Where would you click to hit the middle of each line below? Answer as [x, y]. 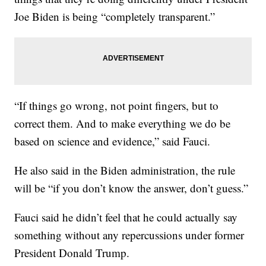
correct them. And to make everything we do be [123, 123]
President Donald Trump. [72, 253]
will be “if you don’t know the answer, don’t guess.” [132, 188]
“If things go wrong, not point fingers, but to [117, 106]
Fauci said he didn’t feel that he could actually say [126, 217]
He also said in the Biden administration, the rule [125, 170]
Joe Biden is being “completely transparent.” [115, 17]
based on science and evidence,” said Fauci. [113, 141]
